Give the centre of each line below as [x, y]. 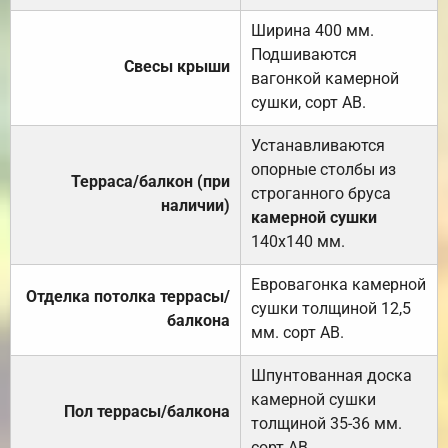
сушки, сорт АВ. [308, 102]
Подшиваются [304, 54]
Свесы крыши [177, 66]
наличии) [195, 205]
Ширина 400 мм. [312, 30]
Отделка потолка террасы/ [128, 296]
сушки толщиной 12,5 [331, 308]
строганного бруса [321, 193]
